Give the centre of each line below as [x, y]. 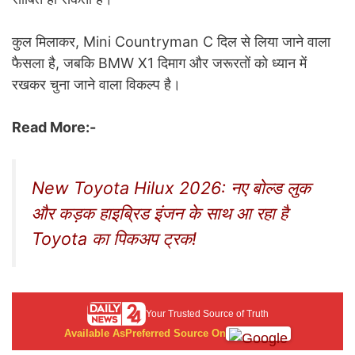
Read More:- [54, 128]
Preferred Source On [176, 334]
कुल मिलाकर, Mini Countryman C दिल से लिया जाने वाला [171, 42]
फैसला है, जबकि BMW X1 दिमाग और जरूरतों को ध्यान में [159, 63]
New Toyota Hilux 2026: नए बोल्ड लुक [171, 188]
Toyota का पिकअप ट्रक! [114, 239]
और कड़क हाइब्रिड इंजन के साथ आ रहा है [160, 214]
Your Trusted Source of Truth [207, 314]
